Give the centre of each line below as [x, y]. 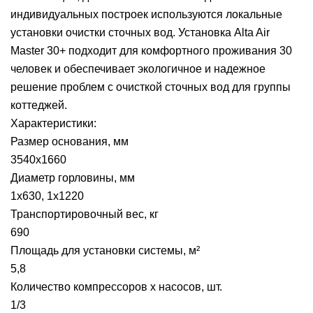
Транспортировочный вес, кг [85, 214]
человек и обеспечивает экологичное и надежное [138, 69]
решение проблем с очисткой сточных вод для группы [151, 87]
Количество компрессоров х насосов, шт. [116, 287]
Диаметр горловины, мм [73, 178]
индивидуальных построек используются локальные [146, 14]
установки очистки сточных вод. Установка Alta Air [140, 32]
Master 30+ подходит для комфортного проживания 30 [151, 51]
